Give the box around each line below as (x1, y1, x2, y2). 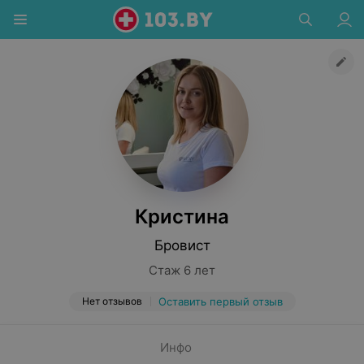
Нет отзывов (81, 295, 142, 307)
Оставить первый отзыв (158, 295, 283, 308)
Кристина (135, 205, 229, 228)
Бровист (154, 237, 210, 253)
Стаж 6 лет (149, 262, 215, 278)
